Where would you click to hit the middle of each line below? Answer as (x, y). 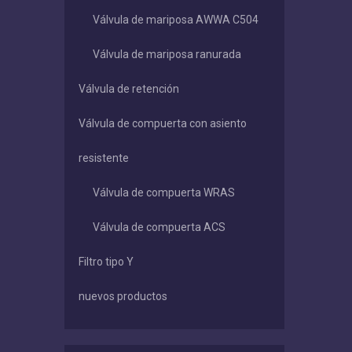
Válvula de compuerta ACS (159, 227)
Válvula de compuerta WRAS (164, 193)
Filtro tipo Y (106, 262)
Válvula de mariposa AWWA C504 (176, 20)
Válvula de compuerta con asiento (163, 124)
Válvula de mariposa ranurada (167, 55)
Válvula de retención (129, 89)
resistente (104, 158)
